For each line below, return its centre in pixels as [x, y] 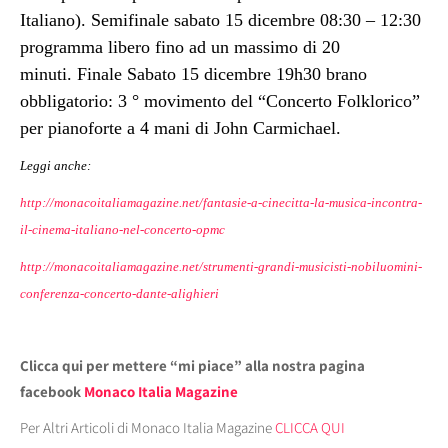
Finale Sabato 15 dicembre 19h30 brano [222, 74]
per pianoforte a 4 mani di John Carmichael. [180, 128]
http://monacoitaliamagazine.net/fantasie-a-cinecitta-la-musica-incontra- [221, 203]
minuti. [48, 74]
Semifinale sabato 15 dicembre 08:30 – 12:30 [256, 20]
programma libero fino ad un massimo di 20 [180, 47]
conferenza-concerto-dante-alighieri [119, 294]
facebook [52, 392]
